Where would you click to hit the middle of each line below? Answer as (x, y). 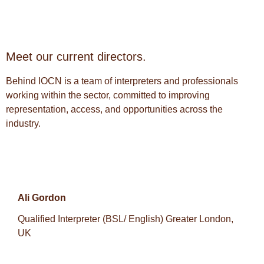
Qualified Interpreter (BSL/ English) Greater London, (126, 219)
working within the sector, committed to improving (108, 95)
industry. (23, 124)
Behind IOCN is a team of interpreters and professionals (122, 81)
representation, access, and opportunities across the (114, 110)
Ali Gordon (42, 197)
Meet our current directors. (76, 57)
